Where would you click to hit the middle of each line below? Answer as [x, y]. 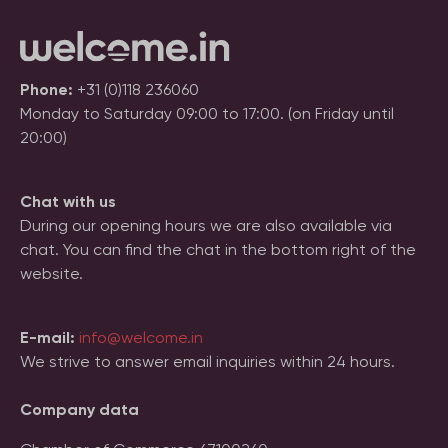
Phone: [48, 89]
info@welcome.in [141, 337]
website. [51, 273]
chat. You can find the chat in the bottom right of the [218, 249]
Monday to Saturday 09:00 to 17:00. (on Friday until [207, 113]
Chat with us [68, 201]
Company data [79, 409]
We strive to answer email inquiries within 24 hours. [207, 361]
